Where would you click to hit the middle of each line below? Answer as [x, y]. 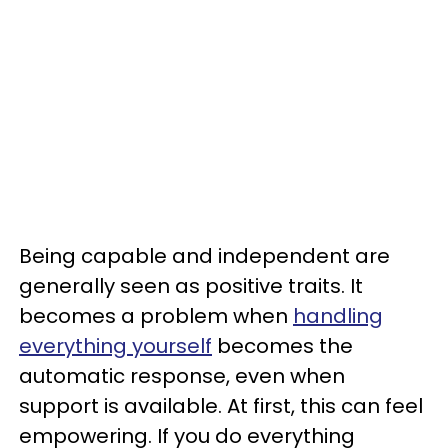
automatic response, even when [182, 376]
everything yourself [115, 346]
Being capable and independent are [204, 256]
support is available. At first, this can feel [221, 406]
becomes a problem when [156, 316]
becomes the [282, 346]
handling [338, 316]
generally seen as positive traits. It [191, 286]
